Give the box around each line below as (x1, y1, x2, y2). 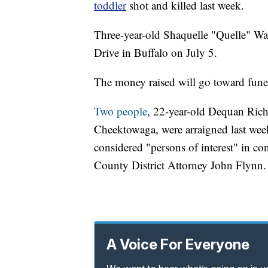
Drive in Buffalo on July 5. (94, 45, 217, 60)
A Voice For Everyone (106, 236, 249, 254)
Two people (94, 103, 147, 119)
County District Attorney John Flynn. (94, 157, 266, 173)
